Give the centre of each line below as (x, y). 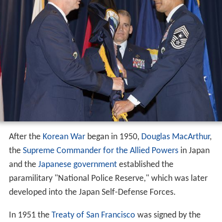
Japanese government (77, 165)
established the (145, 165)
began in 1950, (113, 137)
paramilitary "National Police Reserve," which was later (108, 178)
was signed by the (168, 215)
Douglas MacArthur (175, 137)
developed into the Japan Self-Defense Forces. (92, 192)
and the (23, 165)
